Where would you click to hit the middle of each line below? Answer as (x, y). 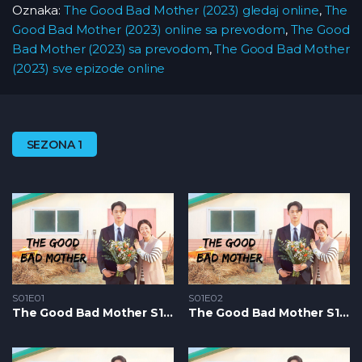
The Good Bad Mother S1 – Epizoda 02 (344, 312)
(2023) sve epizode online (89, 69)
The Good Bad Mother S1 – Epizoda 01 (168, 312)
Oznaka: (38, 11)
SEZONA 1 (55, 144)
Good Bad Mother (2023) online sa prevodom (149, 30)
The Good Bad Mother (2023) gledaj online (191, 11)
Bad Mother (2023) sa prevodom (111, 49)
